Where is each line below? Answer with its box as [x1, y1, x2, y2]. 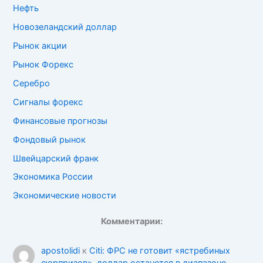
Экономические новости [13, 190, 117, 201]
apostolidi [41, 245, 80, 257]
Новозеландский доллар [13, 21, 117, 32]
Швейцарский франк [13, 153, 99, 164]
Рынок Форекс [13, 59, 74, 70]
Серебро [13, 77, 50, 89]
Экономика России [13, 171, 93, 183]
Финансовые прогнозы [13, 115, 108, 126]
